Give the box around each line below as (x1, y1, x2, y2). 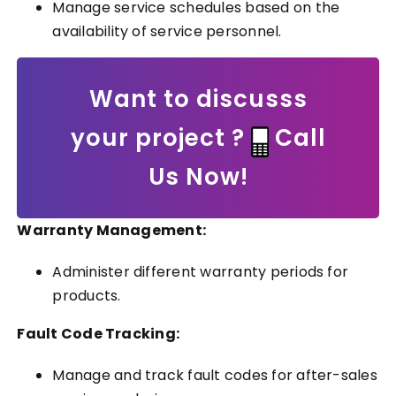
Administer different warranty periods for (52, 261, 349, 282)
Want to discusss (88, 82, 308, 115)
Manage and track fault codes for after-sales (52, 364, 377, 385)
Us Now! (148, 160, 248, 193)
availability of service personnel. (52, 20, 282, 42)
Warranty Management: (17, 219, 207, 240)
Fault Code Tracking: (17, 323, 180, 344)
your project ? (70, 121, 251, 154)
